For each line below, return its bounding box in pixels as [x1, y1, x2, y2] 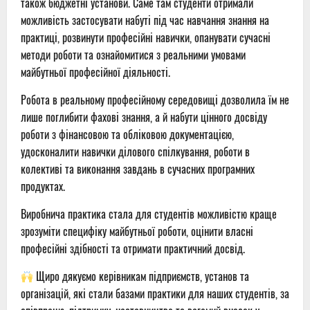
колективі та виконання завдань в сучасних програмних [21, 161, 255, 178]
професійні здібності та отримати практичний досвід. [21, 240, 245, 257]
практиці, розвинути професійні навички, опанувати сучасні [21, 29, 271, 46]
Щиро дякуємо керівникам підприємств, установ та [33, 268, 250, 285]
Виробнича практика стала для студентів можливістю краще [21, 206, 277, 223]
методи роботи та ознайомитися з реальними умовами [21, 46, 246, 64]
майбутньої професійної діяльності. [21, 64, 170, 81]
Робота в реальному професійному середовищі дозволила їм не [21, 91, 289, 109]
